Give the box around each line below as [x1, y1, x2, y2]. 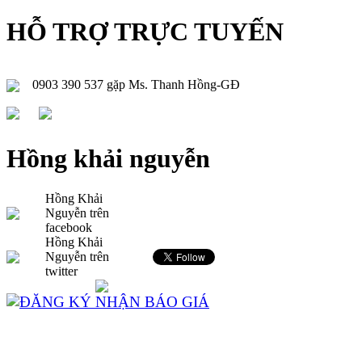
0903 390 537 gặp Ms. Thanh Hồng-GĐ [32, 77, 240, 91]
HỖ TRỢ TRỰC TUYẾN [6, 17, 284, 47]
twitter [45, 263, 78, 278]
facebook [45, 220, 92, 234]
